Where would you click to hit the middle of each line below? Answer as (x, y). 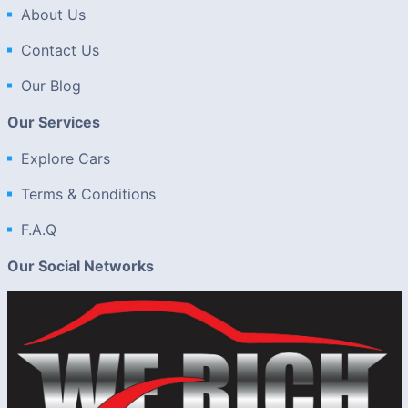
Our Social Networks (80, 266)
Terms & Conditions (88, 194)
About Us (53, 15)
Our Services (53, 122)
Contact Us (60, 50)
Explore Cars (65, 158)
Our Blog (51, 86)
